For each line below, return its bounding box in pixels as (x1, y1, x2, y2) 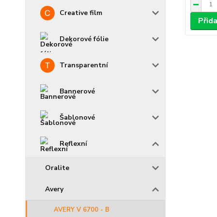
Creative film (60, 8, 102, 17)
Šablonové (60, 113, 95, 122)
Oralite (45, 163, 69, 172)
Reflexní (60, 139, 87, 148)
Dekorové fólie (60, 34, 108, 44)
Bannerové (60, 87, 95, 96)
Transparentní (60, 61, 108, 70)
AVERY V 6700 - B (54, 205, 109, 214)
